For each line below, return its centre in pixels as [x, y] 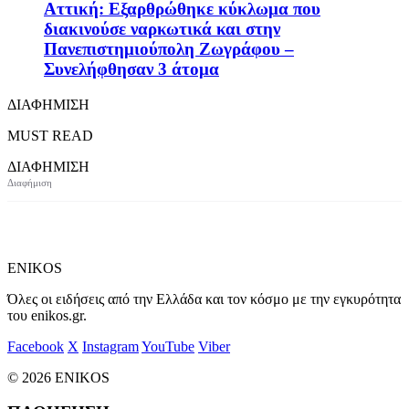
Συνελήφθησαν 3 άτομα [131, 69]
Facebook [36, 346]
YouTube [168, 346]
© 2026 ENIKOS [58, 377]
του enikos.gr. [47, 315]
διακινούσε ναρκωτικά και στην [162, 29]
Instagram [110, 346]
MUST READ [50, 135]
